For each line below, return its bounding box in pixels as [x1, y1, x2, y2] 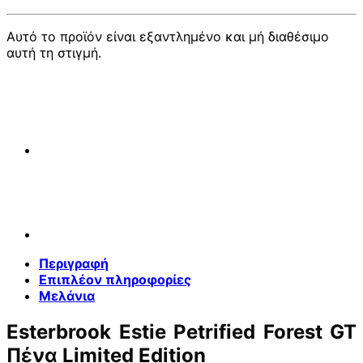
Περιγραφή [39, 254, 109, 271]
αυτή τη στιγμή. [6, 44, 101, 61]
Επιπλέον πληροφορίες [39, 271, 191, 288]
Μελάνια [39, 287, 95, 304]
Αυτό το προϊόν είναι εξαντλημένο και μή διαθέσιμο [6, 28, 329, 45]
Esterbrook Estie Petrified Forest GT [6, 319, 357, 344]
